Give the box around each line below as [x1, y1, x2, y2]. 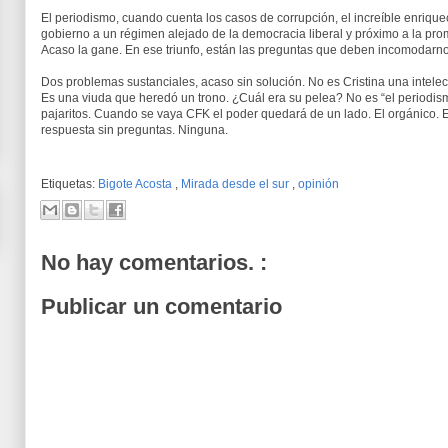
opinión [298, 177, 339, 191]
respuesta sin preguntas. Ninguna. [41, 123, 228, 137]
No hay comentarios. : [41, 250, 267, 275]
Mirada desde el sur [181, 177, 292, 191]
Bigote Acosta [98, 177, 175, 191]
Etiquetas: [41, 177, 98, 191]
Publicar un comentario [41, 294, 282, 319]
